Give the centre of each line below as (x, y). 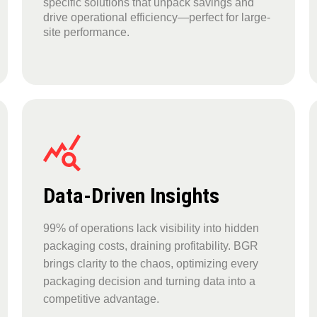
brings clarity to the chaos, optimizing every (150, 263)
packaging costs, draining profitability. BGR (150, 246)
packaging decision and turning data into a (149, 281)
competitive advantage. (101, 299)
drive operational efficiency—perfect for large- (156, 18)
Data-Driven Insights (131, 195)
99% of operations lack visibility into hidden (151, 228)
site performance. (86, 33)
